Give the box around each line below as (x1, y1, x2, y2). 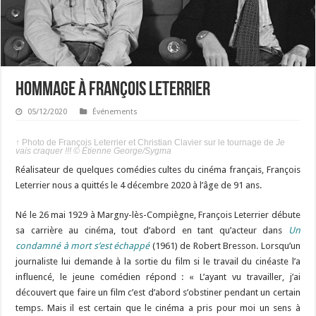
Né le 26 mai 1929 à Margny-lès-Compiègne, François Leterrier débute (16, 209, 300, 221)
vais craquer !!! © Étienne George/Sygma (16, 146, 172, 157)
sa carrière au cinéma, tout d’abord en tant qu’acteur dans (16, 225, 288, 236)
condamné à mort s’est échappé (16, 241, 150, 252)
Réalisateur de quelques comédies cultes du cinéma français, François (16, 164, 300, 176)
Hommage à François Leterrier (16, 80, 211, 101)
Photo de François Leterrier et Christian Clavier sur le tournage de (20, 138, 276, 148)
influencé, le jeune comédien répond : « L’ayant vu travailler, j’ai (16, 272, 300, 283)
